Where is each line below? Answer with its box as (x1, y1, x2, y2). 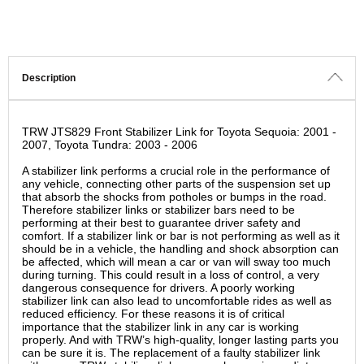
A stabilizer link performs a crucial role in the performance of (22, 164, 330, 178)
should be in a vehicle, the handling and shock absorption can (22, 242, 339, 256)
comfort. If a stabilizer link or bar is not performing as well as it (22, 229, 340, 243)
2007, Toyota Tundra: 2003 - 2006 (22, 138, 197, 152)
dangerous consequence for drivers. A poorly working (22, 281, 295, 295)
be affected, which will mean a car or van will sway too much (22, 255, 331, 269)
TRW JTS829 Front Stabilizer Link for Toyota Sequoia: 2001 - (22, 125, 336, 139)
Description (22, 72, 76, 84)
